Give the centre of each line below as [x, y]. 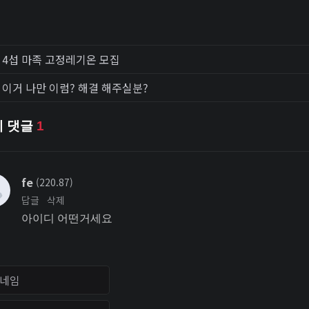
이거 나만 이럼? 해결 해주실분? [75, 87]
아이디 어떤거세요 [67, 219]
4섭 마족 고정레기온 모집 [61, 59]
